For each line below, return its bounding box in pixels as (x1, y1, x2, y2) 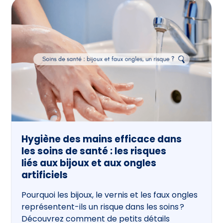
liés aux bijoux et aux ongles (21, 156, 157, 170)
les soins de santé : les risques (21, 144, 167, 158)
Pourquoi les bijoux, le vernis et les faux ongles (21, 189, 198, 201)
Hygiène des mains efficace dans (21, 132, 182, 146)
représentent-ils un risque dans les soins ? (21, 201, 185, 213)
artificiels (21, 168, 68, 182)
